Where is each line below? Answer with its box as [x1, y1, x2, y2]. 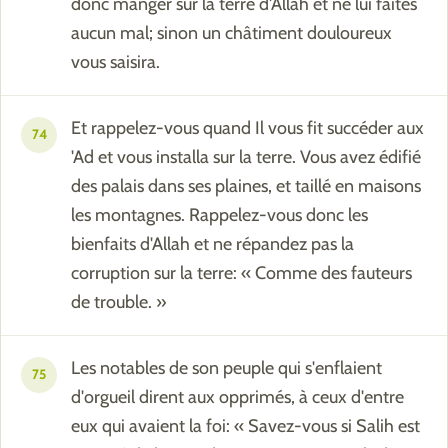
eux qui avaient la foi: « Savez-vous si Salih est [71, 415, 420, 438]
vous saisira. [71, 51, 160, 74]
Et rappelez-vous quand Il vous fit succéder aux [71, 117, 424, 140]
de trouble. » [71, 291, 167, 314]
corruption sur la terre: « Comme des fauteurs [71, 262, 412, 285]
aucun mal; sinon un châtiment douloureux [71, 22, 392, 45]
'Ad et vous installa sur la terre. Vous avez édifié [71, 146, 421, 169]
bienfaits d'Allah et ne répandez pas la [71, 233, 354, 256]
